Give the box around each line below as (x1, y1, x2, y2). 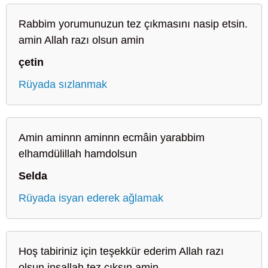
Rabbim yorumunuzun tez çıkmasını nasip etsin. (19, 17, 248, 30)
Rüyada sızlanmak (19, 78, 107, 90)
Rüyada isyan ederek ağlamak (19, 191, 163, 204)
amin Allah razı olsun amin (19, 33, 144, 46)
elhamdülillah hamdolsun (19, 147, 137, 160)
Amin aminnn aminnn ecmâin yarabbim (19, 131, 205, 144)
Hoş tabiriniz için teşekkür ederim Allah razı (19, 245, 224, 257)
